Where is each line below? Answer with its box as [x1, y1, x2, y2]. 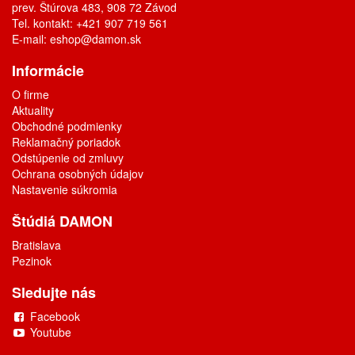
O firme [12, 86, 49, 102]
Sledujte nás [12, 282, 96, 303]
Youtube [30, 324, 71, 340]
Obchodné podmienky [12, 118, 122, 134]
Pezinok [12, 253, 52, 269]
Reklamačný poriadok [12, 134, 120, 150]
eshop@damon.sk [50, 31, 141, 47]
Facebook [30, 308, 80, 324]
